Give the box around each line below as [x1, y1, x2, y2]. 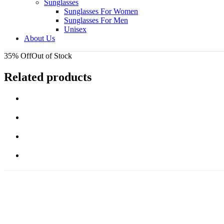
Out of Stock [31, 51, 72, 60]
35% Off [4, 51, 31, 60]
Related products [4, 70, 91, 84]
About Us [24, 34, 55, 43]
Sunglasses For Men [64, 16, 128, 25]
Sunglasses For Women [64, 7, 138, 16]
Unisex [64, 25, 86, 34]
